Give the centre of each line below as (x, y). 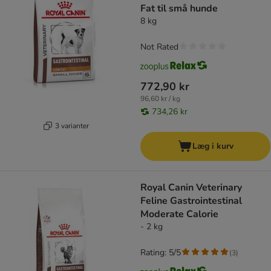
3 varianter (72, 126)
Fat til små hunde (179, 9)
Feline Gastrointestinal (191, 201)
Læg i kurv (213, 146)
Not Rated (159, 47)
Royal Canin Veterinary (191, 188)
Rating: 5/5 (161, 253)
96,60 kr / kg (160, 99)
